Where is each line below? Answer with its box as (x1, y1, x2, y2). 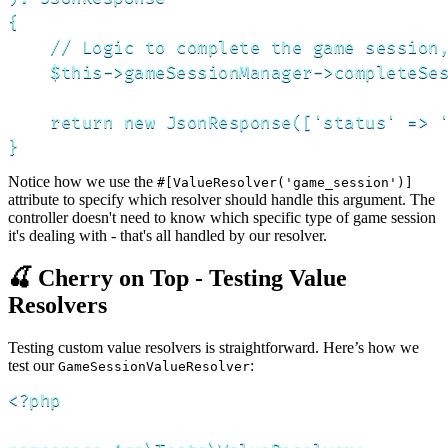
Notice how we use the (8, 173, 157, 191)
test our (8, 357, 58, 374)
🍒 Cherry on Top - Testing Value (8, 265, 347, 292)
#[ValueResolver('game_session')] (157, 175, 413, 191)
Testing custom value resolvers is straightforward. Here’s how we (8, 339, 419, 356)
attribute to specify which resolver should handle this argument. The (8, 191, 435, 209)
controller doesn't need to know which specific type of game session (8, 209, 436, 227)
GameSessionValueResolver (58, 359, 250, 374)
